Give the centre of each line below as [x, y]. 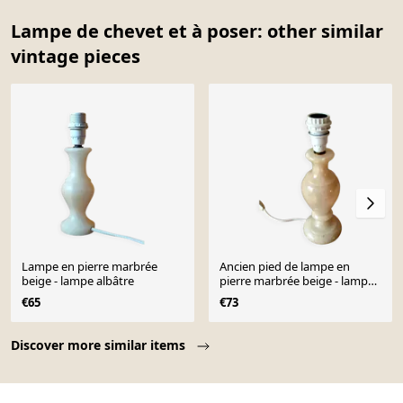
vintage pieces [76, 56]
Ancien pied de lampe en [285, 267]
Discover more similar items [100, 345]
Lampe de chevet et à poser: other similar [197, 31]
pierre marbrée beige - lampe [261, 281]
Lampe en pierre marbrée [90, 267]
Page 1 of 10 [52, 332]
